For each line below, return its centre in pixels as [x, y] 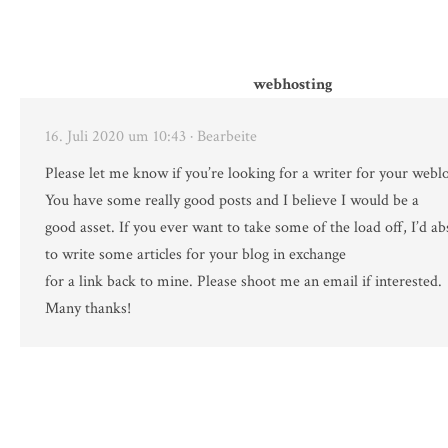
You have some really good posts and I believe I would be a [232, 201]
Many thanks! [88, 309]
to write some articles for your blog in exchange [195, 255]
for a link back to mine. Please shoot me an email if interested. [243, 282]
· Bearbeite [223, 137]
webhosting [293, 85]
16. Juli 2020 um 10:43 [115, 137]
